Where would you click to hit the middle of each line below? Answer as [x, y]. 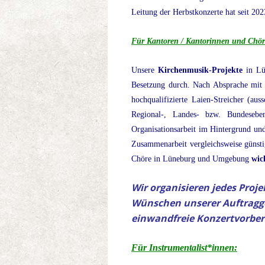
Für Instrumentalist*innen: [184, 248]
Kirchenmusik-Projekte [200, 70]
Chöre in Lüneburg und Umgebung [191, 159]
